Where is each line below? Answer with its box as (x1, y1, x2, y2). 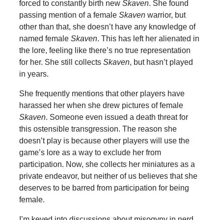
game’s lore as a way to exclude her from (19, 148, 161, 157)
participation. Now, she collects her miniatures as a (19, 160, 195, 168)
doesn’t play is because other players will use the (19, 136, 190, 145)
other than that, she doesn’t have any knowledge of (19, 22, 195, 31)
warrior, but (145, 10, 186, 19)
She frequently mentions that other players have (19, 89, 185, 98)
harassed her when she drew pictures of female (19, 101, 183, 110)
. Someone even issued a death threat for (45, 112, 188, 121)
